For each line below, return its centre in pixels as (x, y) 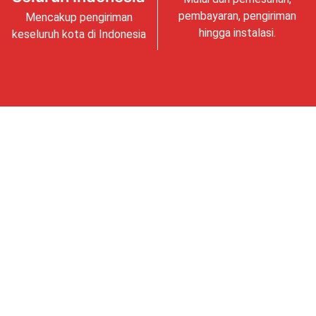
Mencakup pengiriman (79, 18)
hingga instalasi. (237, 33)
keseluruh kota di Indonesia (79, 35)
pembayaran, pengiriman (237, 16)
